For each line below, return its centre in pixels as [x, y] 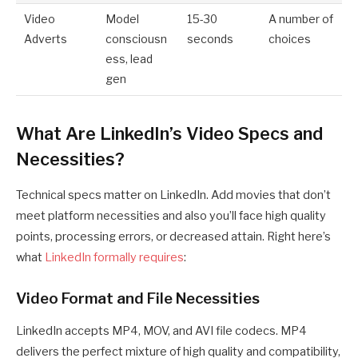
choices [290, 39]
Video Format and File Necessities [138, 299]
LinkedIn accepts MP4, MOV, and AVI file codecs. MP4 [161, 331]
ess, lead [129, 59]
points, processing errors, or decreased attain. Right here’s [173, 237]
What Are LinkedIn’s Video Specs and [169, 134]
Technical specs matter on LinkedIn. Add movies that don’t [173, 195]
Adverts [46, 39]
